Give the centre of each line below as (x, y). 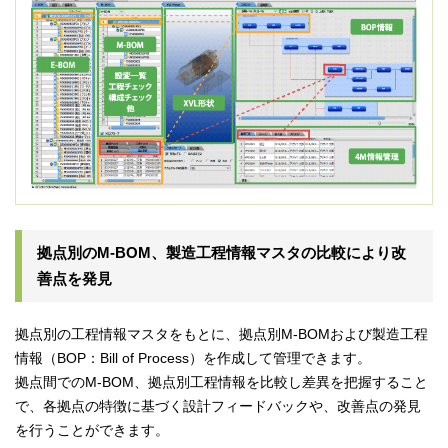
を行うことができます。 (92, 430)
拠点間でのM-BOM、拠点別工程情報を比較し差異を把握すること (221, 382)
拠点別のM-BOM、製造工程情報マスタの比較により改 (221, 253)
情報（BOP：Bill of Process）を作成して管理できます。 (193, 358)
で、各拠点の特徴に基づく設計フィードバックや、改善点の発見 (218, 406)
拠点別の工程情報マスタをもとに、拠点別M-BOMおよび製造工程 (221, 334)
